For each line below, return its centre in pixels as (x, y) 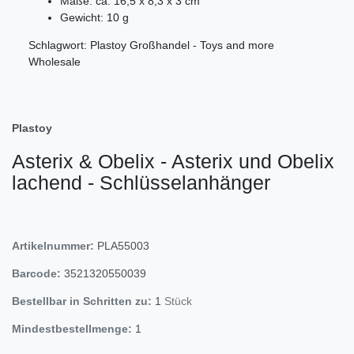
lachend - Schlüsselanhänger (141, 182)
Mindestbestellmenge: (72, 328)
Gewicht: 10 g (94, 17)
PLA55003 (123, 245)
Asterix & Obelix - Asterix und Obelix (173, 161)
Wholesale (55, 61)
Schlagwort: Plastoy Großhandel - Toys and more (151, 45)
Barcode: (36, 273)
